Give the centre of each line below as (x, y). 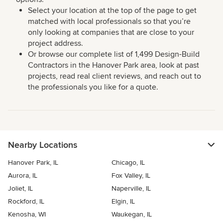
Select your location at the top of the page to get (112, 10)
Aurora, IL (23, 175)
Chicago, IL (128, 162)
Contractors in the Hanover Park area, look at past (113, 65)
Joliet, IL (20, 188)
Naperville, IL (131, 188)
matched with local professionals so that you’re (109, 21)
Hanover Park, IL (33, 162)
